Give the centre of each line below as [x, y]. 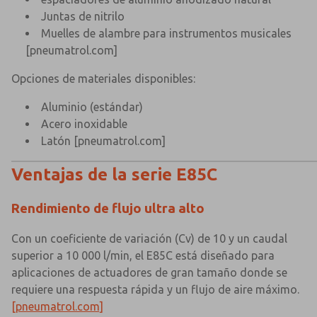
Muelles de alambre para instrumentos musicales [166, 34]
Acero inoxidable [84, 124]
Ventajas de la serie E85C [114, 175]
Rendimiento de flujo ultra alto [108, 209]
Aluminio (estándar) [92, 107]
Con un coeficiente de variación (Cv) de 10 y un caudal [149, 239]
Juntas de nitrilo [83, 17]
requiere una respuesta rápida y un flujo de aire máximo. [155, 290]
